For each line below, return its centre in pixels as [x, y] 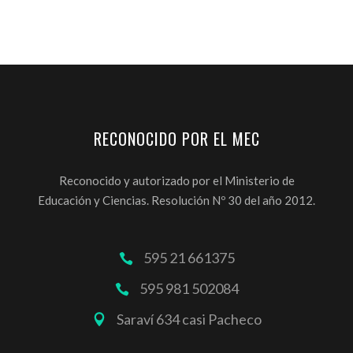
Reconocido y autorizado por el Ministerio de [176, 180]
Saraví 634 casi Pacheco [189, 319]
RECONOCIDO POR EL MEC [176, 138]
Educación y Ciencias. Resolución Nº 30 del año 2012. [176, 200]
